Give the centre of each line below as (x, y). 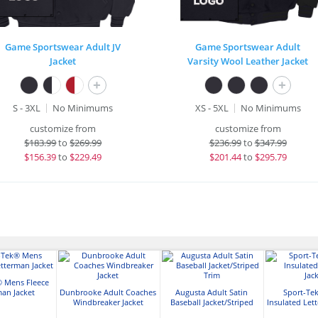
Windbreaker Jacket (108, 302)
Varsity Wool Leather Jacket (248, 61)
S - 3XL (27, 108)
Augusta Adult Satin (212, 292)
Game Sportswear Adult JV (63, 47)
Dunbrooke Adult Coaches (108, 292)
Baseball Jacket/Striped (212, 302)
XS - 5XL (212, 108)
